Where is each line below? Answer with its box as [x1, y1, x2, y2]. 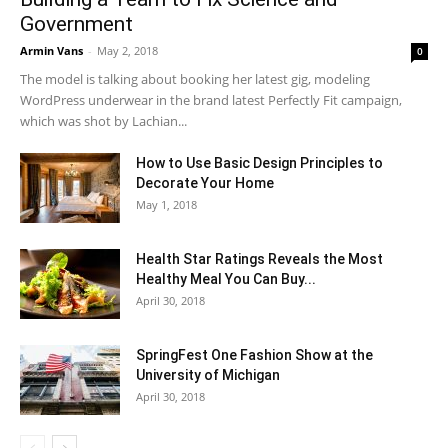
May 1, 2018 [136, 197, 197, 212]
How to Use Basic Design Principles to [136, 155, 383, 171]
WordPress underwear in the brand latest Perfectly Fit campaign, [20, 91, 402, 109]
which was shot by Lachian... [20, 112, 187, 130]
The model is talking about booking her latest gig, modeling [20, 70, 370, 88]
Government [20, 12, 133, 36]
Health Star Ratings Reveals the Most [136, 251, 383, 267]
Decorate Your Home [136, 175, 274, 191]
